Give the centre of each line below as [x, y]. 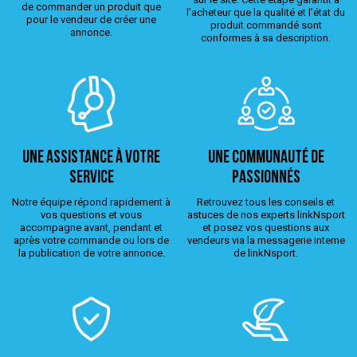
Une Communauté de [266, 158]
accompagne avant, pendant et [91, 227]
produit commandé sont [266, 25]
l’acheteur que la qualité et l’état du [266, 12]
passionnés [266, 178]
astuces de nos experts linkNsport [266, 214]
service [91, 178]
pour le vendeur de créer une [91, 19]
